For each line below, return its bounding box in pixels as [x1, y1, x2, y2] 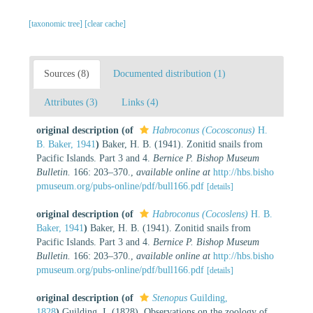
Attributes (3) [44, 96, 98, 108]
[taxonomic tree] [29, 18, 85, 29]
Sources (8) [44, 68, 89, 79]
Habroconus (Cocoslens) [152, 208, 248, 219]
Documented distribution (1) [113, 68, 226, 79]
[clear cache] [85, 18, 126, 29]
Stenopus [152, 292, 187, 303]
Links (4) [122, 96, 159, 108]
